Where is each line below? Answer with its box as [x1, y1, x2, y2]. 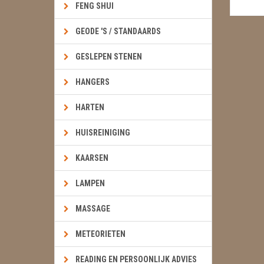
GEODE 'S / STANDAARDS [75, 27, 161, 36]
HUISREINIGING [75, 128, 130, 137]
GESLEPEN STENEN [75, 52, 142, 61]
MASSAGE [75, 204, 110, 213]
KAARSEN [75, 153, 108, 163]
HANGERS [75, 77, 110, 87]
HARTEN [75, 103, 104, 112]
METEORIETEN [75, 229, 126, 239]
